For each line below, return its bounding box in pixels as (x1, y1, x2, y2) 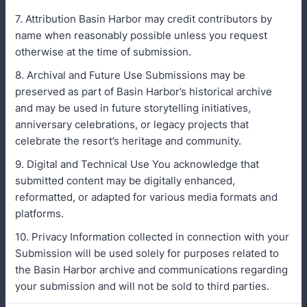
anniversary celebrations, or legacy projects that (15, 118, 249, 131)
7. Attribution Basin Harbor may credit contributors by (15, 12, 272, 25)
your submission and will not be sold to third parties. (15, 280, 269, 293)
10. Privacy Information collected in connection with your (15, 230, 289, 243)
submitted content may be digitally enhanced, (15, 174, 235, 187)
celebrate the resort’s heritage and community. (15, 134, 241, 147)
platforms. (15, 207, 64, 220)
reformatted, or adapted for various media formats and (15, 191, 278, 204)
